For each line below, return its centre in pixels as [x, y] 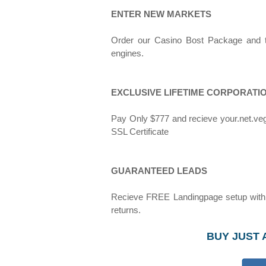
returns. [126, 210]
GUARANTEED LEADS [159, 171]
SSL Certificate [140, 132]
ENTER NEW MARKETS [161, 14]
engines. [127, 53]
